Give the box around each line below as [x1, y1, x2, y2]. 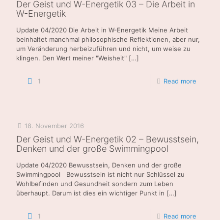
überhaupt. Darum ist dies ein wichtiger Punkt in [16, 189, 165, 197]
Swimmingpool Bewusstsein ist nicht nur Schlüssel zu [16, 170, 185, 178]
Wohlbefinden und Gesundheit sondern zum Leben [16, 179, 173, 188]
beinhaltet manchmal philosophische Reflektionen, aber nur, [16, 35, 200, 43]
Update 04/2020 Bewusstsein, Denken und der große [16, 161, 182, 169]
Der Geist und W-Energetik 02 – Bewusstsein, [16, 134, 199, 144]
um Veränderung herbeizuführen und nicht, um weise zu [16, 44, 191, 53]
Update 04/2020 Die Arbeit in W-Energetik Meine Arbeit [16, 26, 188, 34]
